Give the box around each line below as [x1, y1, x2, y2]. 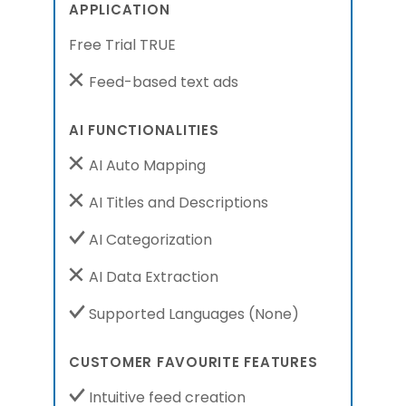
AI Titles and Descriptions [85, 192, 268, 213]
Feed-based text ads [85, 72, 238, 92]
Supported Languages [85, 304, 248, 324]
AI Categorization [85, 229, 212, 250]
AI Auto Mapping [85, 155, 206, 176]
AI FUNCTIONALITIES [69, 121, 219, 140]
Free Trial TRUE [69, 34, 176, 55]
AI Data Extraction [85, 266, 218, 287]
